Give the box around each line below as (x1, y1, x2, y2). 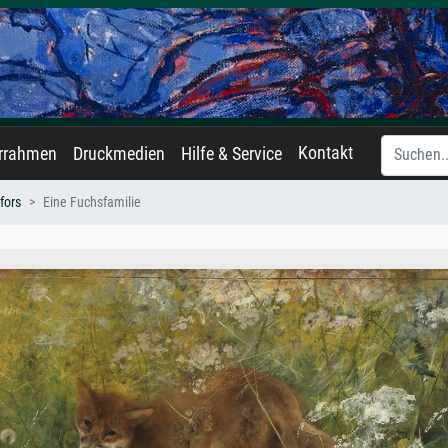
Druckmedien (73, 144, 165, 164)
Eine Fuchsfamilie (43, 194, 141, 211)
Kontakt (298, 143, 353, 163)
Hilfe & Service (181, 144, 282, 164)
